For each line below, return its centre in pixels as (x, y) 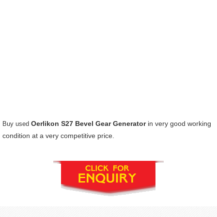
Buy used (17, 124)
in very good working (178, 123)
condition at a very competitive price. (58, 135)
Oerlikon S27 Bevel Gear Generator (88, 123)
